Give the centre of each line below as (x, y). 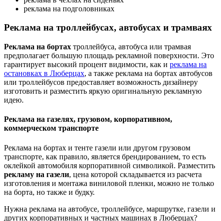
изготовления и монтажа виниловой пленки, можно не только (109, 183)
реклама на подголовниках (69, 8)
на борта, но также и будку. (49, 192)
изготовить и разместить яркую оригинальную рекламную (103, 91)
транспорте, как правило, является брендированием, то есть (105, 156)
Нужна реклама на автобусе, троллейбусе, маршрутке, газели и (110, 209)
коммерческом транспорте (51, 128)
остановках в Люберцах (44, 74)
